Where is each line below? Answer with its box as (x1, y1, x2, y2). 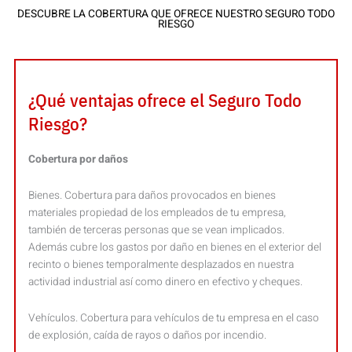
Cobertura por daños (28, 151, 129, 167)
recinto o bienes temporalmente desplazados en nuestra (28, 256, 295, 273)
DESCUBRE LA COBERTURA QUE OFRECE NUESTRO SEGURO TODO (17, 5, 335, 22)
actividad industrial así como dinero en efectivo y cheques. (28, 273, 303, 290)
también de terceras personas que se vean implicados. (28, 222, 285, 238)
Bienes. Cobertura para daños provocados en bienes (28, 187, 277, 203)
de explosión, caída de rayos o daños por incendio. (28, 327, 267, 343)
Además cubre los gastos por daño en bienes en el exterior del (28, 239, 322, 255)
